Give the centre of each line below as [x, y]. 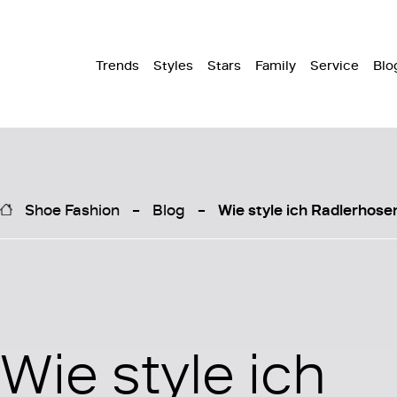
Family [276, 65]
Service [335, 65]
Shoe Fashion [72, 209]
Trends [117, 65]
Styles [173, 65]
